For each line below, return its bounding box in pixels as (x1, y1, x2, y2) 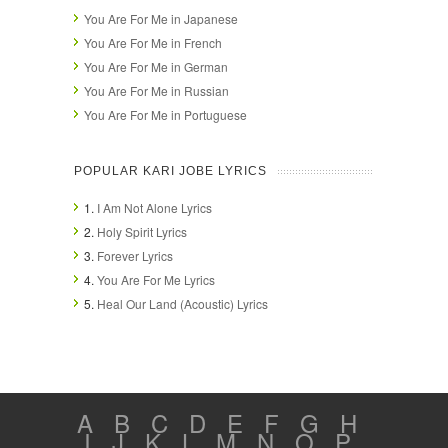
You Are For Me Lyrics (97, 270, 215, 288)
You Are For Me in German (84, 57, 228, 75)
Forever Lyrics (97, 246, 173, 264)
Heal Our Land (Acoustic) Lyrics (97, 294, 268, 312)
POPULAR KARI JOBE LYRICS (74, 163, 267, 178)
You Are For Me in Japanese (84, 9, 238, 27)
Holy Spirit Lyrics (97, 222, 187, 240)
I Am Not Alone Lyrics (97, 198, 212, 216)
